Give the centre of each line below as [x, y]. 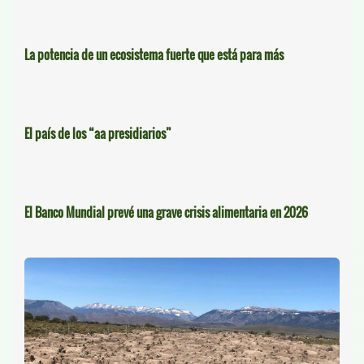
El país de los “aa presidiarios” [98, 133]
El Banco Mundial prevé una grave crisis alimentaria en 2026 [166, 212]
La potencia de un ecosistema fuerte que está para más [154, 54]
